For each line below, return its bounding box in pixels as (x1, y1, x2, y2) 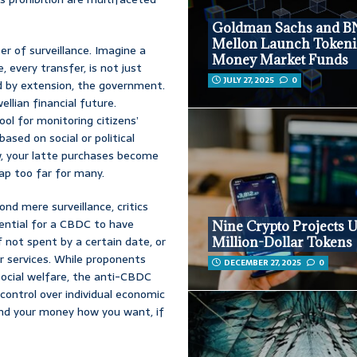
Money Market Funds (212, 51, 349, 69)
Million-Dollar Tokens (212, 233, 353, 252)
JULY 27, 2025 (224, 73, 275, 88)
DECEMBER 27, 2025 (224, 256, 302, 270)
